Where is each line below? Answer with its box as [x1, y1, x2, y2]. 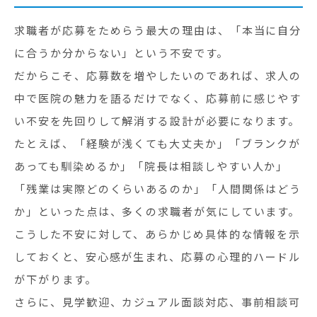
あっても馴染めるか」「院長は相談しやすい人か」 [14, 158, 289, 173]
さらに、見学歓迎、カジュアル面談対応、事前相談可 [14, 294, 301, 309]
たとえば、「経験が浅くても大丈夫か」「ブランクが [14, 136, 301, 151]
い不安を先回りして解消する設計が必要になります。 [14, 113, 301, 128]
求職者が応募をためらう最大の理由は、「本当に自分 [14, 23, 302, 38]
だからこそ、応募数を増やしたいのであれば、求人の [14, 68, 302, 83]
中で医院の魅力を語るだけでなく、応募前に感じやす [14, 91, 302, 105]
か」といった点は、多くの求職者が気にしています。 [14, 204, 301, 219]
